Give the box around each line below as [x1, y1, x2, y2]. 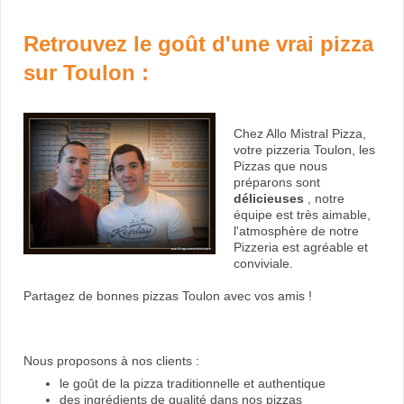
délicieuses [234, 190, 308, 206]
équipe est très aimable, [234, 207, 371, 222]
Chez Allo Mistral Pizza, [234, 125, 366, 141]
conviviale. [234, 255, 297, 271]
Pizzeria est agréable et [234, 239, 368, 254]
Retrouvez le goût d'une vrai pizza [23, 31, 373, 56]
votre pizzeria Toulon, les [234, 142, 375, 157]
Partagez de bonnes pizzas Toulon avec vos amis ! [23, 288, 316, 303]
